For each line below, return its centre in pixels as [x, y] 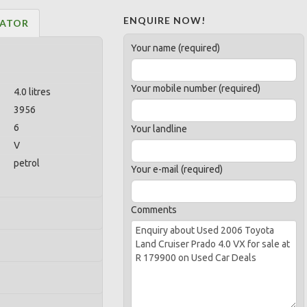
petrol [27, 163]
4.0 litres [32, 92]
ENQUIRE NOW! [165, 20]
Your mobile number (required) [196, 88]
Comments [154, 210]
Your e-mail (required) [177, 169]
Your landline [159, 129]
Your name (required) [176, 48]
